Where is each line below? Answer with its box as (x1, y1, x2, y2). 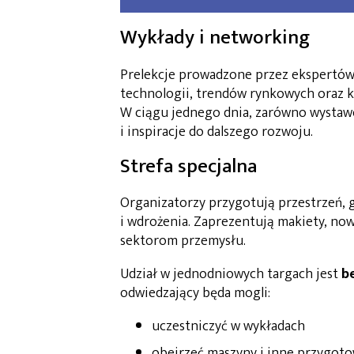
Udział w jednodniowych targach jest (120, 262, 341, 287)
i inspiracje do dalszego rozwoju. (120, 119, 313, 144)
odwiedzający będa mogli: (120, 281, 270, 306)
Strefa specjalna (120, 149, 257, 183)
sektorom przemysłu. (120, 229, 246, 254)
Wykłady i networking (120, 21, 310, 54)
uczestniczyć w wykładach (152, 314, 305, 339)
